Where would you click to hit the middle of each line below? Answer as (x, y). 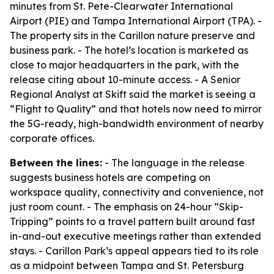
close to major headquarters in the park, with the (124, 65)
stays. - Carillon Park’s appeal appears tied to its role (134, 251)
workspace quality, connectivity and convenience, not (137, 192)
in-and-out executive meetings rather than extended (135, 236)
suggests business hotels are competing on (110, 177)
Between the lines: (56, 163)
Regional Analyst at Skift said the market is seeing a (133, 94)
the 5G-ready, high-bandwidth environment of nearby (137, 124)
